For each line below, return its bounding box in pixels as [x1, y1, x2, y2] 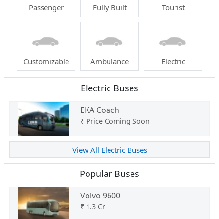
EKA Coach [80, 105, 119, 116]
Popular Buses [80, 168, 139, 180]
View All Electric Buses [72, 145, 147, 155]
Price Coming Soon [86, 116, 150, 126]
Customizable [23, 56, 69, 66]
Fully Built [92, 2, 127, 13]
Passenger [28, 2, 64, 13]
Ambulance [90, 56, 129, 66]
